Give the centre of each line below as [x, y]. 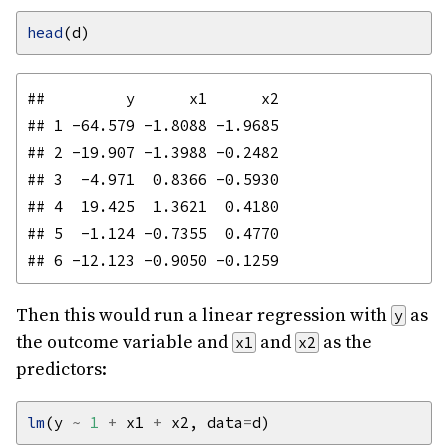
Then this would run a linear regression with [203, 316]
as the [345, 343]
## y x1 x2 [153, 99]
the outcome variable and [124, 343]
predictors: [61, 370]
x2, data [202, 423]
